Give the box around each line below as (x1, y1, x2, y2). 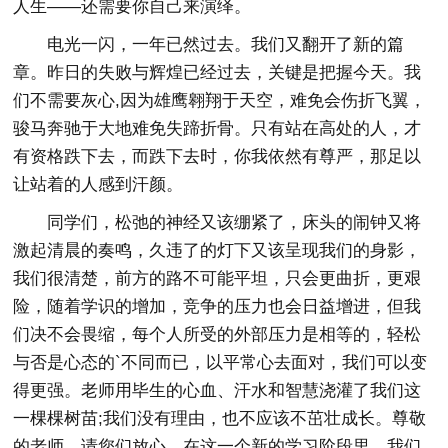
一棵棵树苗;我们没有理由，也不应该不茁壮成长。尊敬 (13, 409, 427, 428)
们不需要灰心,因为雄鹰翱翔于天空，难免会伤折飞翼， (13, 91, 427, 110)
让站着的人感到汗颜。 (13, 175, 184, 194)
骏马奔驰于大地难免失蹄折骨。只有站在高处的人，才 (13, 119, 422, 138)
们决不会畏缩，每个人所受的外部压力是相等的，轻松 (13, 325, 422, 344)
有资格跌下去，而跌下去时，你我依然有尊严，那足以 (13, 147, 422, 166)
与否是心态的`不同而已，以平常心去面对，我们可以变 (13, 353, 428, 372)
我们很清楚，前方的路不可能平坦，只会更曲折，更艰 (13, 269, 422, 288)
